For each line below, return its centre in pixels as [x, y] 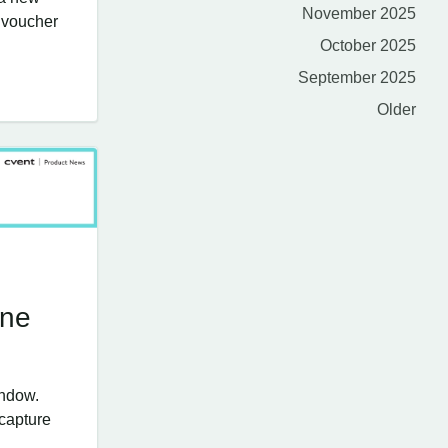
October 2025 [368, 45]
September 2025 [357, 77]
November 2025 [359, 13]
